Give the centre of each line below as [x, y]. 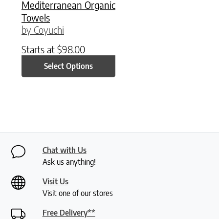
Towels [36, 17]
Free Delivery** [69, 212]
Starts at [39, 49]
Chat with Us [64, 150]
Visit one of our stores [77, 193]
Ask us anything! [69, 162]
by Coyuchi [43, 29]
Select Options [69, 66]
